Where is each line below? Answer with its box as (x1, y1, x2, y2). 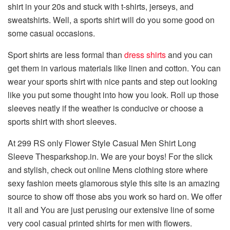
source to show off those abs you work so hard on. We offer (8, 190, 222, 203)
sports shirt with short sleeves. (8, 116, 117, 128)
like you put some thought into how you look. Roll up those (8, 89, 219, 101)
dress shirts (124, 49, 166, 61)
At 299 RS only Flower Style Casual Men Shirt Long (8, 137, 196, 149)
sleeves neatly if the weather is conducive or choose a (8, 102, 203, 114)
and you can (166, 49, 213, 61)
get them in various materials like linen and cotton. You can (8, 62, 221, 74)
